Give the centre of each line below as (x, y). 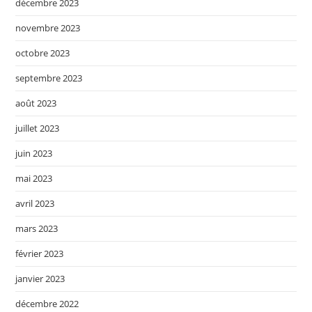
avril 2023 (35, 203)
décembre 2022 (47, 303)
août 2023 (36, 103)
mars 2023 (37, 228)
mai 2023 (34, 178)
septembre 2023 (49, 78)
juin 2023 (34, 153)
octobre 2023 (43, 53)
